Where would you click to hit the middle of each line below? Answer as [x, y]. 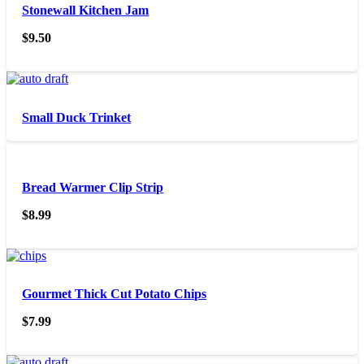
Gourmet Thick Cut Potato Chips [115, 293]
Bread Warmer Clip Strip [93, 187]
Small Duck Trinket [77, 117]
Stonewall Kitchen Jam [86, 11]
